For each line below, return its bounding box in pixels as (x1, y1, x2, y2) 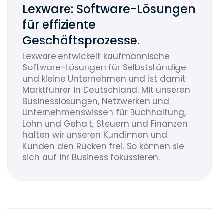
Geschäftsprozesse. (22, 32, 140, 49)
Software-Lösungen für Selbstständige (22, 62, 186, 74)
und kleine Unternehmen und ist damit (22, 73, 186, 85)
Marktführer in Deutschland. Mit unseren (22, 84, 190, 96)
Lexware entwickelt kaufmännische (22, 50, 170, 63)
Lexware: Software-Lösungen (22, 1, 196, 18)
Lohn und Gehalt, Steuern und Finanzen (22, 118, 188, 130)
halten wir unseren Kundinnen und (22, 129, 167, 141)
